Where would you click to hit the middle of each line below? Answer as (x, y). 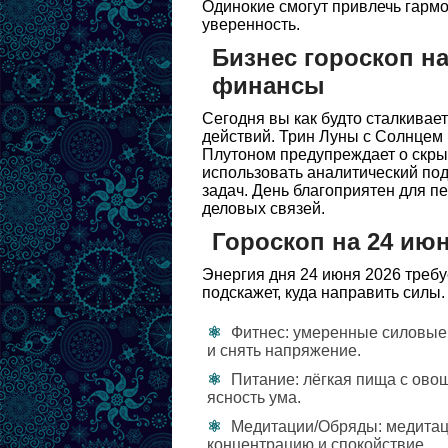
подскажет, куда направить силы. (323, 292)
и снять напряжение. (284, 350)
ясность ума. (254, 397)
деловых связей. (263, 208)
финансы (268, 85)
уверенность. (251, 24)
